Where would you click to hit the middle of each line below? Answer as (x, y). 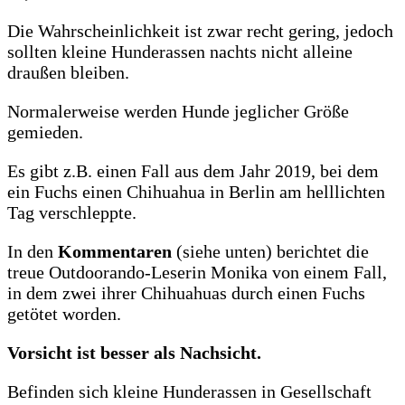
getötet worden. (64, 313)
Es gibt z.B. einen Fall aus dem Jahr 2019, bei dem (193, 170)
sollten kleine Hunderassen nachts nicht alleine (180, 51)
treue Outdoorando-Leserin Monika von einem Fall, (197, 272)
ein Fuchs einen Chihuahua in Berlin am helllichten (196, 191)
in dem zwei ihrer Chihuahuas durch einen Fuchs (186, 292)
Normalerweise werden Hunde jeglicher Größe (178, 111)
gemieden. (45, 132)
